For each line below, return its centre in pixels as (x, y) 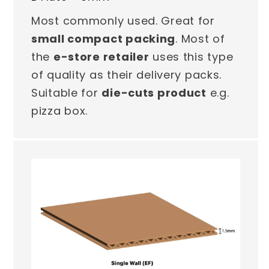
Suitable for (67, 93)
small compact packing (104, 39)
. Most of (200, 39)
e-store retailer (101, 57)
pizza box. (60, 111)
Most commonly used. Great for (123, 21)
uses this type (191, 57)
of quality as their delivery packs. (127, 75)
